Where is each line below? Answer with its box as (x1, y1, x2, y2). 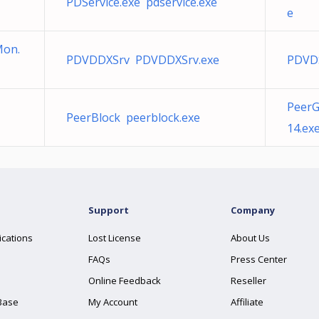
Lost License (88, 231, 141, 244)
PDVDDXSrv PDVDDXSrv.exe (66, 52, 219, 68)
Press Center (231, 253, 287, 266)
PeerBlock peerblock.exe (66, 110, 200, 125)
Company (231, 204, 275, 216)
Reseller (231, 274, 266, 287)
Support (88, 204, 129, 216)
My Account (88, 296, 137, 308)
